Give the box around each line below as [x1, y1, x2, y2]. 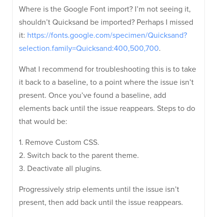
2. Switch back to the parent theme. [19, 151, 139, 160]
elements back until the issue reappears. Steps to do [19, 104, 195, 113]
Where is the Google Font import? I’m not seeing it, [19, 4, 191, 14]
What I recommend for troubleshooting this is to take [19, 64, 196, 74]
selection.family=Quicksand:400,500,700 [19, 44, 159, 53]
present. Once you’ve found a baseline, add [19, 91, 166, 100]
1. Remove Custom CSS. [19, 138, 99, 147]
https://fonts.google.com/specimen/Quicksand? [27, 31, 187, 40]
